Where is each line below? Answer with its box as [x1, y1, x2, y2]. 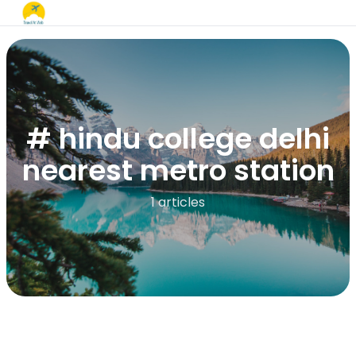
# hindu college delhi [26, 118, 330, 159]
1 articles [151, 193, 205, 211]
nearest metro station [21, 150, 335, 191]
